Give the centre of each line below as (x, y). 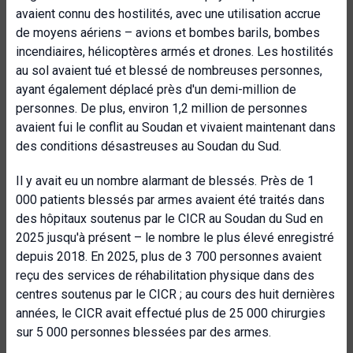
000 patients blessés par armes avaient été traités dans (170, 200)
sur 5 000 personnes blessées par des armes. (143, 332)
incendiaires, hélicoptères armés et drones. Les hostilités (175, 52)
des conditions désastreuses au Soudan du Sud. (149, 146)
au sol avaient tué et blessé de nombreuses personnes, (169, 71)
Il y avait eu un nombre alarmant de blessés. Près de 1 (165, 181)
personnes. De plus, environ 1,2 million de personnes (162, 108)
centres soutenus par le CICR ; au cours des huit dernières (175, 294)
